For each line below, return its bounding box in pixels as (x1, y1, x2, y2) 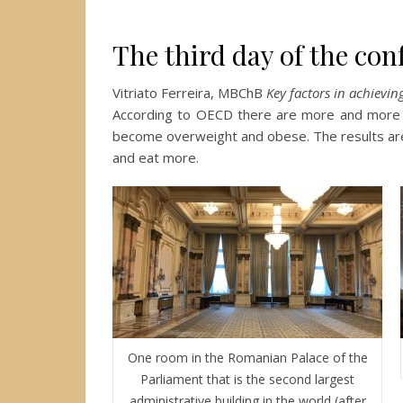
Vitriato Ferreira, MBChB (112, 83, 266, 102)
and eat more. (112, 148, 199, 166)
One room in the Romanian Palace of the (127, 348, 368, 366)
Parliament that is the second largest (140, 370, 354, 388)
